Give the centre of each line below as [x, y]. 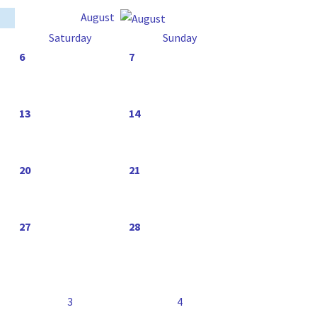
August [98, 17]
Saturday [70, 38]
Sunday [179, 38]
